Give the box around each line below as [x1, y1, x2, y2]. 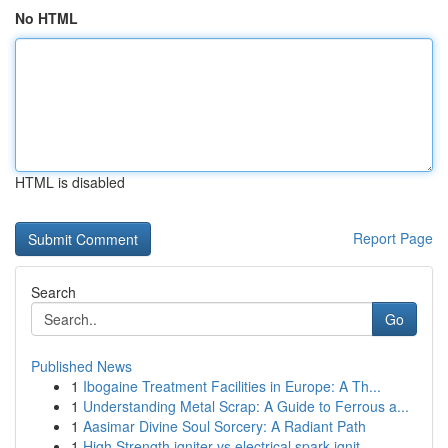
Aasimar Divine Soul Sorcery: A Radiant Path [83, 416, 366, 436]
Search [31, 282, 76, 302]
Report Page [353, 228, 433, 248]
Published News [31, 356, 132, 376]
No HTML [15, 8, 78, 28]
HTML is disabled [15, 172, 125, 192]
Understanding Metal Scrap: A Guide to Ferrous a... [83, 396, 409, 416]
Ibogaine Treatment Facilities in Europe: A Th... [83, 376, 381, 396]
